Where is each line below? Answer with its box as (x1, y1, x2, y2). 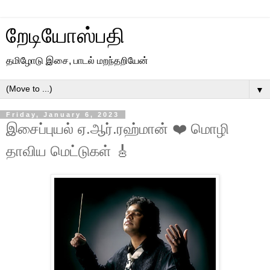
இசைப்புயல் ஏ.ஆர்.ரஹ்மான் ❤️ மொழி (6, 121, 229, 137)
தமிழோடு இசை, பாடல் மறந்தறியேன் (6, 55, 148, 66)
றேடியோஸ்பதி (6, 24, 125, 47)
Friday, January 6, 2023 (6, 111, 119, 118)
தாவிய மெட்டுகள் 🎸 (6, 143, 130, 159)
